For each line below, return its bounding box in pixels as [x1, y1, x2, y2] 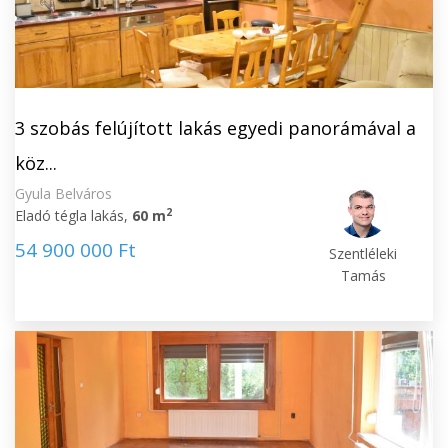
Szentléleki [329, 244, 398, 263]
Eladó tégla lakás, [15, 206, 132, 225]
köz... [15, 151, 57, 175]
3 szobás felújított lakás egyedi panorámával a [15, 116, 416, 140]
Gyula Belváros [15, 184, 112, 203]
